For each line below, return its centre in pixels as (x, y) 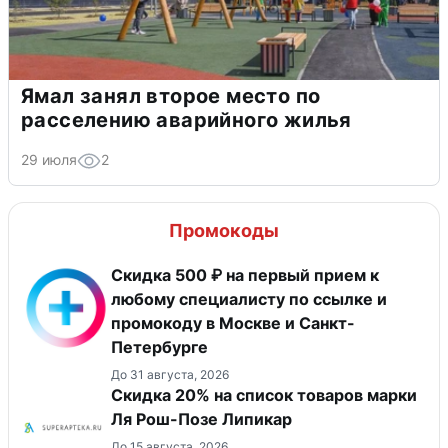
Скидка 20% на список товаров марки (264, 394)
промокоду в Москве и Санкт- (233, 322)
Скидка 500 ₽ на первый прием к (245, 274)
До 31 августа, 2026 (170, 374)
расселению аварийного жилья (186, 119)
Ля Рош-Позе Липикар (201, 418)
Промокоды (224, 230)
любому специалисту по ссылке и (249, 298)
